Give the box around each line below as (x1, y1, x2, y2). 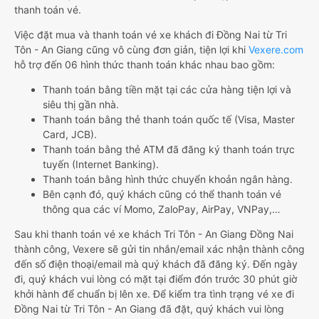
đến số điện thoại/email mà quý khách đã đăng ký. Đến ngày (14, 258, 298, 271)
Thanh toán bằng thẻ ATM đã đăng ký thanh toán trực (43, 143, 295, 156)
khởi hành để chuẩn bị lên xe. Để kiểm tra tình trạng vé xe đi (14, 288, 294, 300)
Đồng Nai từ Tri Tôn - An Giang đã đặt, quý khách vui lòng (14, 303, 284, 315)
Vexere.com (249, 43, 303, 56)
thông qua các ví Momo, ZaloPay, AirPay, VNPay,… (43, 203, 281, 216)
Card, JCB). (43, 128, 97, 141)
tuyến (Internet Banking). (43, 158, 159, 171)
